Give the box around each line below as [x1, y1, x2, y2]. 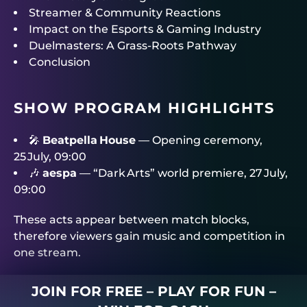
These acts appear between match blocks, [14, 212, 249, 226]
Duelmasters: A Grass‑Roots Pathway [29, 38, 236, 52]
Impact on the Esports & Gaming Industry [29, 22, 261, 36]
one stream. [14, 245, 81, 259]
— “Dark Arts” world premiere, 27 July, [77, 166, 288, 180]
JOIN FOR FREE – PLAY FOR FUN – [31, 282, 276, 299]
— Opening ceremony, [136, 133, 262, 147]
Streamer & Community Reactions [29, 5, 221, 19]
